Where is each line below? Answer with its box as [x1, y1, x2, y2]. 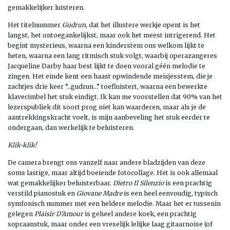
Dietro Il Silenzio [113, 179, 164, 187]
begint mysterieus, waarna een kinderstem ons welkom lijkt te [8, 41, 204, 49]
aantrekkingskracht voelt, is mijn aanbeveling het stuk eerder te [8, 113, 210, 121]
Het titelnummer [8, 21, 62, 29]
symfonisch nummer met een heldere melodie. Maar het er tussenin [8, 199, 221, 207]
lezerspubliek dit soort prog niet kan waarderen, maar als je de [8, 103, 206, 111]
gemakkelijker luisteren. [8, 3, 85, 11]
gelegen [8, 209, 34, 218]
